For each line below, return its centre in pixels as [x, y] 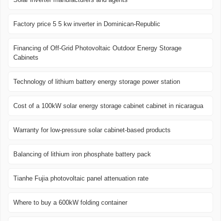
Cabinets [26, 58]
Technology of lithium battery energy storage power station [97, 82]
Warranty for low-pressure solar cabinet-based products [92, 130]
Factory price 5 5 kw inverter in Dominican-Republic [87, 24]
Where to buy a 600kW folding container [70, 203]
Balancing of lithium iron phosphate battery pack [82, 154]
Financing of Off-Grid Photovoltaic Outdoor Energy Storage [97, 48]
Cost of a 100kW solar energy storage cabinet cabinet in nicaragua [108, 106]
